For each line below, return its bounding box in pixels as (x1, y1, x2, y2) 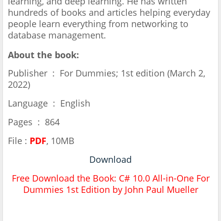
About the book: (8, 49, 79, 61)
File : (8, 135, 30, 147)
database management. (8, 29, 106, 41)
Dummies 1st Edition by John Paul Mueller (23, 184, 198, 196)
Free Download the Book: (11, 172, 119, 184)
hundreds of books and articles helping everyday (8, 6, 210, 19)
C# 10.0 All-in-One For (118, 172, 210, 184)
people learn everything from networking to (8, 18, 188, 30)
